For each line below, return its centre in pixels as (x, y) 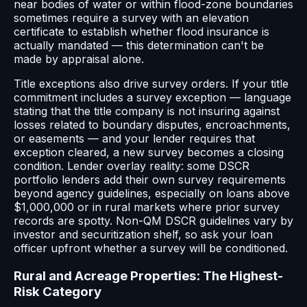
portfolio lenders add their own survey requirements (150, 179)
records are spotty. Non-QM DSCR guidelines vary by (153, 220)
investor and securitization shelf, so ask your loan (143, 234)
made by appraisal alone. (79, 59)
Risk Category (58, 291)
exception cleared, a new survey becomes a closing (149, 152)
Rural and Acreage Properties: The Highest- (148, 275)
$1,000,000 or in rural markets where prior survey (147, 207)
